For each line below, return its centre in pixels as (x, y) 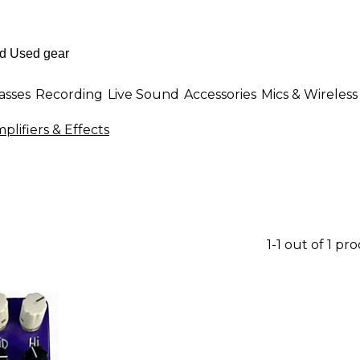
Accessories (220, 94)
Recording (69, 94)
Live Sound (143, 94)
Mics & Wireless (309, 94)
